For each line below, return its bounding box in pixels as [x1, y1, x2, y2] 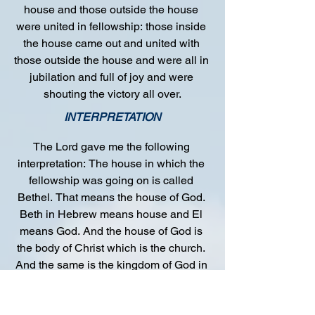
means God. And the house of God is [20, 224, 202, 238]
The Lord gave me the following [32, 140, 190, 153]
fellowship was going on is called [29, 174, 193, 187]
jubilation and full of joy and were [29, 70, 193, 84]
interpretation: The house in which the [18, 157, 205, 170]
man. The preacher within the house [22, 275, 200, 288]
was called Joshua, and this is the [27, 292, 195, 305]
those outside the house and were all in [14, 53, 209, 67]
